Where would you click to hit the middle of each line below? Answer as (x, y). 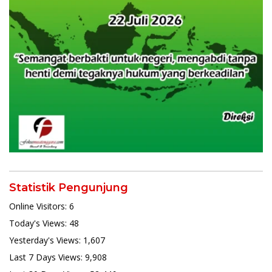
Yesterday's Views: (46, 240)
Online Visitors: (39, 206)
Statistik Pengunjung (69, 187)
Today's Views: (39, 223)
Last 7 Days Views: (47, 257)
